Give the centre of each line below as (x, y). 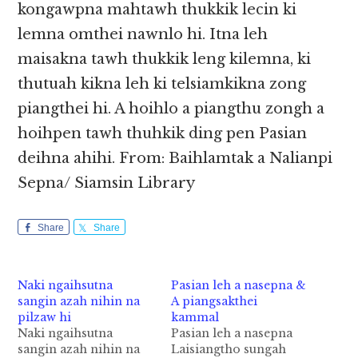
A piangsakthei (214, 302)
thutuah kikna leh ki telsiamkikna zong (162, 84)
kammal (195, 318)
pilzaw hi (45, 318)
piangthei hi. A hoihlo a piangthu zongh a (171, 109)
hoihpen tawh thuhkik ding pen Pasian (163, 134)
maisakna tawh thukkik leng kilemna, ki (165, 60)
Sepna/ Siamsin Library (107, 183)
